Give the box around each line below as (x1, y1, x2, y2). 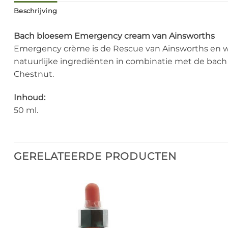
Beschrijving (14, 7, 58, 15)
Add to (140, 199, 161, 207)
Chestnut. (14, 69, 54, 79)
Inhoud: (14, 92, 47, 102)
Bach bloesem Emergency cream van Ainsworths (14, 31, 215, 41)
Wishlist (138, 207, 163, 214)
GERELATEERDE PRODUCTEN (14, 150, 177, 163)
